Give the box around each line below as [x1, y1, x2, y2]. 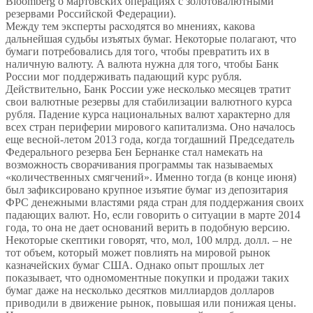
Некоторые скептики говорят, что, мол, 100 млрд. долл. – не [6, 234, 292, 247]
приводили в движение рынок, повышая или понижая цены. [6, 297, 296, 310]
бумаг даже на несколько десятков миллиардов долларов [6, 284, 275, 297]
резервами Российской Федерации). [6, 8, 176, 20]
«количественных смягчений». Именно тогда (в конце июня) [6, 171, 296, 184]
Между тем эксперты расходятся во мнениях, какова [6, 20, 255, 33]
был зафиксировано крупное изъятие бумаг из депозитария [6, 184, 288, 196]
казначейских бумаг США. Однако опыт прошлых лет [6, 259, 264, 272]
